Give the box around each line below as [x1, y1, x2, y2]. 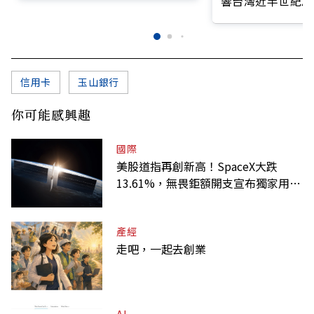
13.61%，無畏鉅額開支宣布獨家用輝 [116, 175, 301, 192]
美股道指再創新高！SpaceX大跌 [116, 158, 278, 175]
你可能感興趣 [11, 105, 91, 124]
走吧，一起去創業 [116, 240, 206, 258]
